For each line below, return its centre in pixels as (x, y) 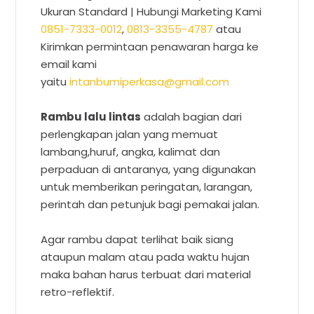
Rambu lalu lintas (91, 116)
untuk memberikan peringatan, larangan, (147, 186)
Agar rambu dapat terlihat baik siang (137, 239)
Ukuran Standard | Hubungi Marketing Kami (153, 11)
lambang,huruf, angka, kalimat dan (131, 151)
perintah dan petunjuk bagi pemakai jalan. (150, 204)
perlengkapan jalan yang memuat (130, 134)
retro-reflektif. (78, 292)
